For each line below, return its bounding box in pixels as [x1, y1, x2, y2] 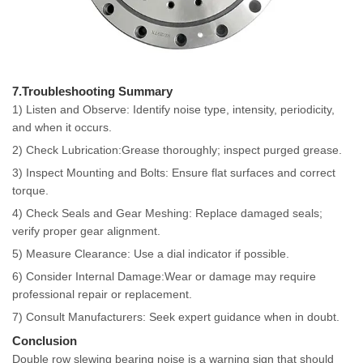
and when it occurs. [12, 120, 112, 134]
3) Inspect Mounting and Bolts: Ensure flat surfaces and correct [12, 165, 335, 179]
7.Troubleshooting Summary [12, 83, 173, 98]
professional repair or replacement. [12, 287, 192, 301]
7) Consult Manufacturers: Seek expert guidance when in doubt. [12, 310, 340, 323]
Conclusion [12, 333, 77, 348]
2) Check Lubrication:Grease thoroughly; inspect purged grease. [12, 143, 342, 156]
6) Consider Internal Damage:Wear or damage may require [12, 269, 316, 283]
